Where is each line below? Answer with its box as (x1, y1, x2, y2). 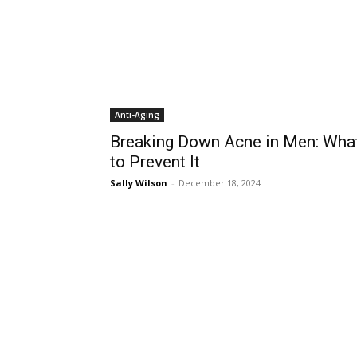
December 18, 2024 (178, 177, 261, 189)
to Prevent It (110, 152, 200, 171)
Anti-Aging (115, 109, 159, 120)
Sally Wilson (110, 177, 167, 189)
